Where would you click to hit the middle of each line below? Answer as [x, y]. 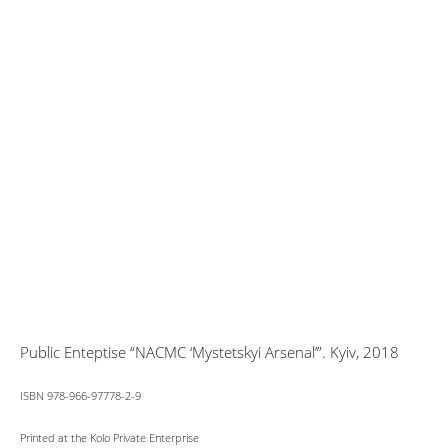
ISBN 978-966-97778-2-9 [80, 396]
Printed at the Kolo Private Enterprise [109, 438]
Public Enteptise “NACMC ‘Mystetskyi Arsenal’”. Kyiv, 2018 [209, 352]
